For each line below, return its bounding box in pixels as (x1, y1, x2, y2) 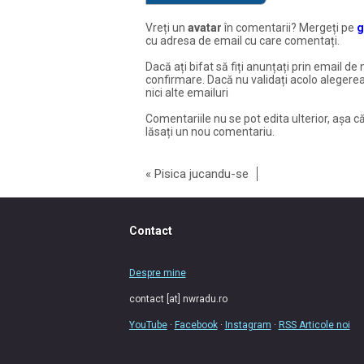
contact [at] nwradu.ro (128, 292, 227, 305)
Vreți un (145, 20, 188, 34)
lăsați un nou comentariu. (145, 124, 275, 138)
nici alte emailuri (145, 85, 228, 99)
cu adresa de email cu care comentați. (145, 33, 340, 47)
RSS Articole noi (278, 318, 350, 331)
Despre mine (128, 266, 186, 279)
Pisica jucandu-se (154, 166, 249, 181)
